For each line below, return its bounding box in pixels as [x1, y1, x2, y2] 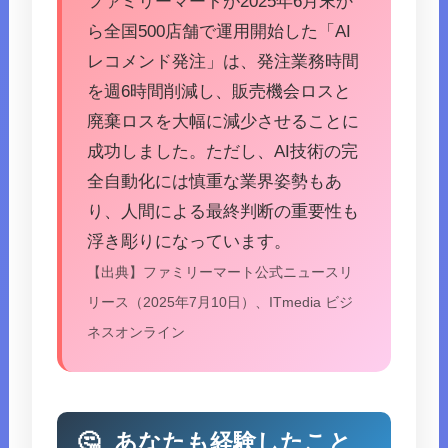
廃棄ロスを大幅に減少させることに [87, 112, 360, 132]
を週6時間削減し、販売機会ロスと [87, 82, 352, 102]
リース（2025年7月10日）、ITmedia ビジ [87, 295, 354, 311]
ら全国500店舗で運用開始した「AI [87, 22, 352, 42]
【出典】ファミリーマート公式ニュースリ [87, 265, 354, 281]
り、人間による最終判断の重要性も [87, 202, 360, 222]
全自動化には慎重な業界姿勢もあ [87, 172, 343, 192]
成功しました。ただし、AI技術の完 [87, 142, 359, 162]
